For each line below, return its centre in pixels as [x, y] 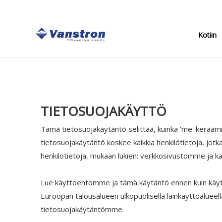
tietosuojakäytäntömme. [82, 209]
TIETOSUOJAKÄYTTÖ [104, 111]
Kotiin [207, 35]
